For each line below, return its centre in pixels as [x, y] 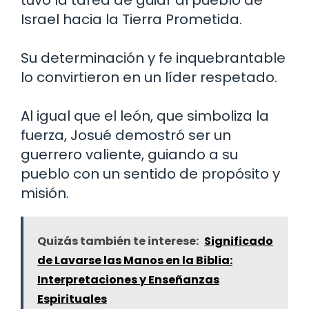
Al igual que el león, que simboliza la [145, 116]
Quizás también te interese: [118, 241]
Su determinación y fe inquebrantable [153, 58]
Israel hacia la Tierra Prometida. [131, 19]
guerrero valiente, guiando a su [129, 154]
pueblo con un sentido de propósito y [150, 173]
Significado [239, 241]
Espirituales [72, 299]
